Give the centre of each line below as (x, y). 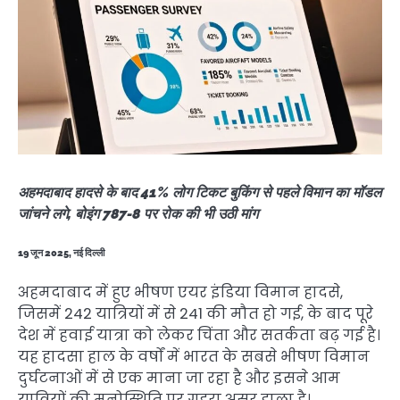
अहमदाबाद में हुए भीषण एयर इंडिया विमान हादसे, (180, 293)
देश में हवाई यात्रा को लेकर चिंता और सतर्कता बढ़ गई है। (199, 336)
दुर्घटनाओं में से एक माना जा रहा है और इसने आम (179, 379)
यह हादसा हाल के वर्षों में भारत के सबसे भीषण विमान (194, 357)
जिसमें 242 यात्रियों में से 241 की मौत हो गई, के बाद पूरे (196, 314)
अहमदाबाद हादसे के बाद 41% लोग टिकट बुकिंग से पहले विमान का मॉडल (200, 192)
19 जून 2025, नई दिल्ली (61, 254)
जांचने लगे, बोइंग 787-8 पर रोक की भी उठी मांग (138, 214)
